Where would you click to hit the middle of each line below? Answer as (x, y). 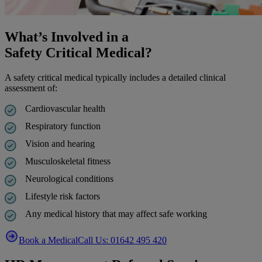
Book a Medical (48, 240)
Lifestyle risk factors (63, 196)
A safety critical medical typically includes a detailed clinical (115, 78)
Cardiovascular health (65, 109)
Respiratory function (63, 126)
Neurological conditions (70, 179)
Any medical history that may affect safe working (116, 214)
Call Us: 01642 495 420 (122, 240)
